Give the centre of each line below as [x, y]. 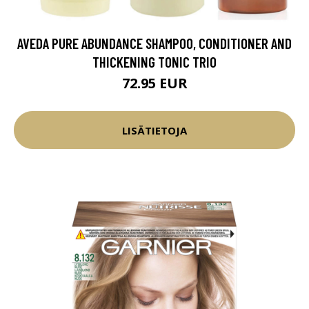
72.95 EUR [154, 83]
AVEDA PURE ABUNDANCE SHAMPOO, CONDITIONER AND [154, 43]
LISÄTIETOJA [154, 130]
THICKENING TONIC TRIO [154, 62]
